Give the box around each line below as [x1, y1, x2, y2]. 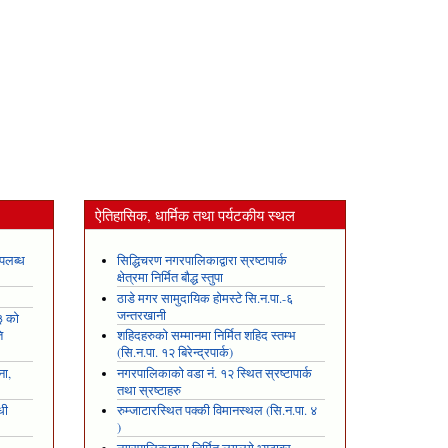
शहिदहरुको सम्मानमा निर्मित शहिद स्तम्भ [117, 327, 297, 345]
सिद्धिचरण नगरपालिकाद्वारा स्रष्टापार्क [117, 252, 288, 270]
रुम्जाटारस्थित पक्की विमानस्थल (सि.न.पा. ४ [117, 402, 318, 420]
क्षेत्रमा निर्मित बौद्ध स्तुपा [117, 269, 224, 287]
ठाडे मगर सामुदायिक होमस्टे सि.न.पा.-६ [117, 289, 294, 307]
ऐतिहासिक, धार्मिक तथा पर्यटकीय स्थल [94, 204, 295, 225]
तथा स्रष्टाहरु [117, 381, 182, 399]
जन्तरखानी [117, 306, 167, 324]
